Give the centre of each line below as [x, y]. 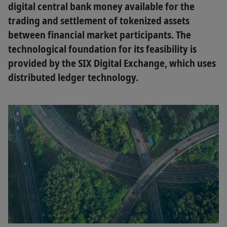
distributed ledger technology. [73, 77]
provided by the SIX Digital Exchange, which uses [112, 63]
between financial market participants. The [100, 35]
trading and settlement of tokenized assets [99, 21]
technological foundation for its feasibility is [102, 49]
